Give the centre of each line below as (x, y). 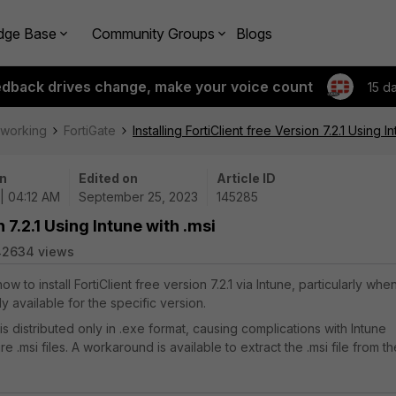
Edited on (108, 178)
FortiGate (90, 130)
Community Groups (153, 33)
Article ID (246, 178)
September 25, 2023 (138, 197)
